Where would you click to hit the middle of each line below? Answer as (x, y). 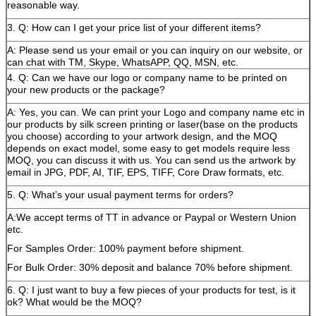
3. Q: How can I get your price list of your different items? (134, 28)
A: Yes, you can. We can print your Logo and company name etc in (156, 112)
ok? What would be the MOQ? (74, 302)
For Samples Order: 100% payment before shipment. (126, 248)
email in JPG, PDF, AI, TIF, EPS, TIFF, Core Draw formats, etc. (146, 172)
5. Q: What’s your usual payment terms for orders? (120, 195)
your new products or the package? (86, 90)
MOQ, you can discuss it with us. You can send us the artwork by (151, 160)
